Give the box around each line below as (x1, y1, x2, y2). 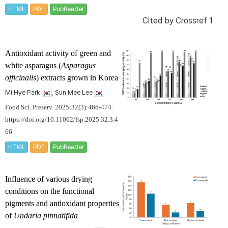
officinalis (5, 73, 36, 82)
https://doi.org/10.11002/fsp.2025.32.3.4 (5, 116, 118, 124)
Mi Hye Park (5, 89, 42, 97)
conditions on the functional (5, 187, 94, 196)
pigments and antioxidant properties (5, 199, 119, 208)
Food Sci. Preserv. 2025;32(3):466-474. (5, 104, 113, 111)
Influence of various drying (5, 175, 92, 184)
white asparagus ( (5, 61, 61, 70)
